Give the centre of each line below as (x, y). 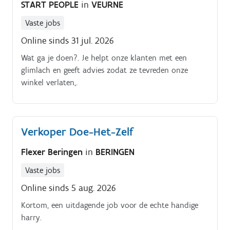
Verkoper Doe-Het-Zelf (77, 131)
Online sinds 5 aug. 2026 (69, 188)
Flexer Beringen (53, 152)
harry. (31, 218)
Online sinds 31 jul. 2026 (68, 40)
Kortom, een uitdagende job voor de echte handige (110, 205)
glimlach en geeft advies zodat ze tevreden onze (104, 70)
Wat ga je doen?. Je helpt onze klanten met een (104, 57)
